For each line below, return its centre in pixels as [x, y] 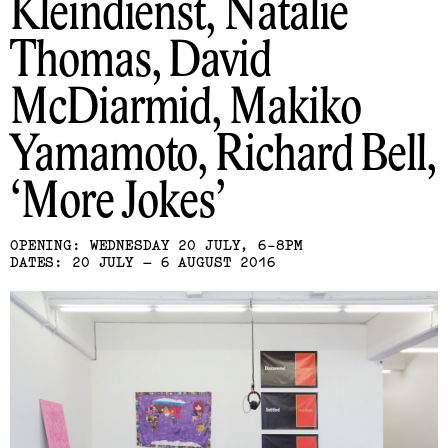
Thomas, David [140, 62]
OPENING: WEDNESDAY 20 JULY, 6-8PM [156, 244]
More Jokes [118, 203]
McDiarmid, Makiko [185, 109]
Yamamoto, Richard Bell [218, 156]
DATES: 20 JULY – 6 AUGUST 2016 [143, 261]
